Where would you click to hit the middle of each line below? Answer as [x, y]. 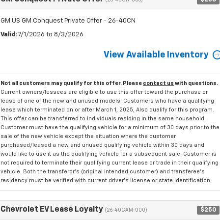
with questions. [196, 83]
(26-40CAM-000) [126, 210]
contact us [158, 83]
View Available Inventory [156, 55]
